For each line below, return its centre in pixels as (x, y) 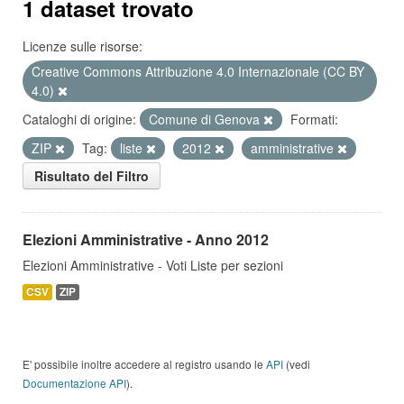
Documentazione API (74, 383)
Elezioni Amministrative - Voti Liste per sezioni (153, 265)
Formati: (314, 119)
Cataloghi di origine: (79, 119)
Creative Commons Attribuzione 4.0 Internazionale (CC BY (198, 71)
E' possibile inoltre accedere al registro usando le (144, 364)
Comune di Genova (206, 119)
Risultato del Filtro (92, 176)
